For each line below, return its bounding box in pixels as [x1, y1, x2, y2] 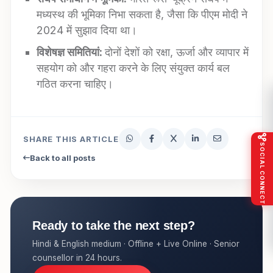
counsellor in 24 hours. [32, 252, 122, 263]
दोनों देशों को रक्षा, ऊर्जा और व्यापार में [105, 45, 249, 58]
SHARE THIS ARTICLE [23, 133, 119, 144]
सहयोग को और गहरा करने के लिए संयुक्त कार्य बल [37, 61, 230, 74]
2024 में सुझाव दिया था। [37, 23, 138, 37]
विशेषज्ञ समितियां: [37, 45, 105, 58]
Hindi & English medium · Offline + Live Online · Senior [32, 238, 240, 249]
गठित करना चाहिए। [37, 77, 114, 90]
